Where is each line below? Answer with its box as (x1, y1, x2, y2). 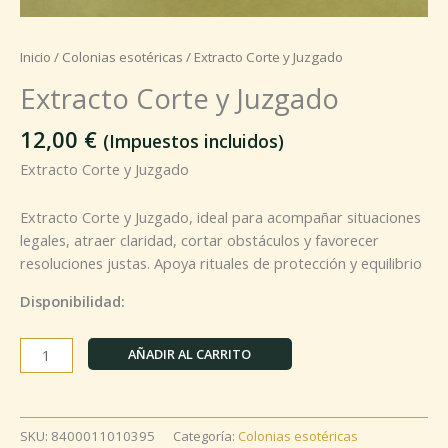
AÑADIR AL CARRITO (128, 345, 252, 364)
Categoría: (173, 426, 238, 445)
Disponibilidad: (20, 290, 125, 311)
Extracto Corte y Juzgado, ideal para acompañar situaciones (20, 207, 421, 228)
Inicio (20, 48, 51, 67)
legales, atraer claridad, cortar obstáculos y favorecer (20, 230, 379, 251)
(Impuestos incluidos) (103, 129, 284, 154)
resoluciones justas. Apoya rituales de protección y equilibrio (20, 253, 422, 274)
